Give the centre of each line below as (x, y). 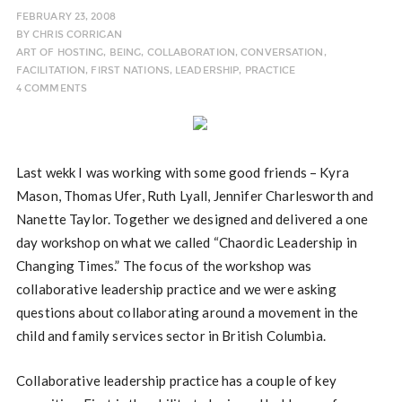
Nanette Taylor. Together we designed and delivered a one (192, 219)
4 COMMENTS (52, 88)
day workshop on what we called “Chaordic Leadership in (187, 243)
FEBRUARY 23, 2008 (66, 17)
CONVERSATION (282, 52)
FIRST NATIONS (130, 70)
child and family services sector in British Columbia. (170, 336)
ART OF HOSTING (60, 52)
